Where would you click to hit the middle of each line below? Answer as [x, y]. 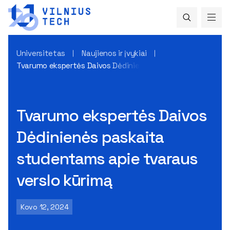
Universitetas [41, 53]
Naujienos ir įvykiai [114, 53]
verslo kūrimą [64, 180]
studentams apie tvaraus [107, 158]
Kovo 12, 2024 [45, 207]
